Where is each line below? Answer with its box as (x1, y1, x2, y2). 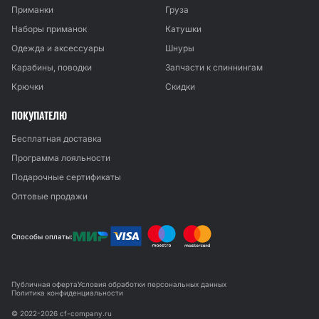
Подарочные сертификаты (11, 172, 121, 182)
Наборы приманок (11, 23, 87, 34)
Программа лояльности (11, 152, 110, 163)
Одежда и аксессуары (11, 43, 105, 53)
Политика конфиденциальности (11, 288, 123, 297)
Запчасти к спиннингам (165, 62, 263, 73)
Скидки (165, 81, 195, 92)
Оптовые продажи (11, 191, 88, 202)
